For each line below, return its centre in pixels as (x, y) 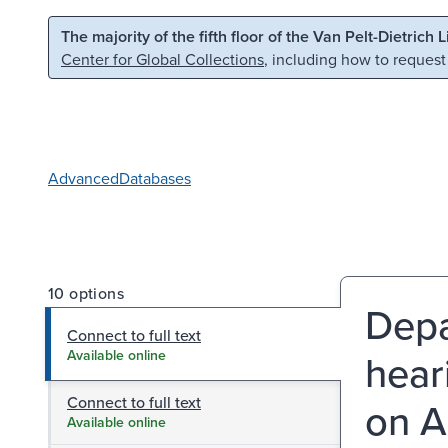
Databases (155, 177)
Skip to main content (99, 34)
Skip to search (256, 34)
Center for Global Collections (162, 59)
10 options (86, 292)
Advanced (83, 177)
